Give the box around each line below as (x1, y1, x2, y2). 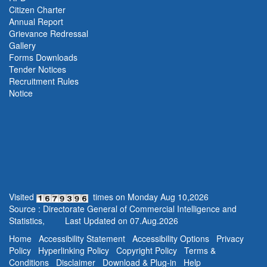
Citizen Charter (9, 4, 66, 16)
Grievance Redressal (9, 27, 88, 40)
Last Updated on (65, 215, 130, 227)
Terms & (184, 244, 216, 257)
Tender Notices (9, 63, 66, 76)
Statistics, (9, 215, 45, 227)
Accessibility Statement (39, 232, 125, 245)
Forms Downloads (9, 51, 77, 64)
